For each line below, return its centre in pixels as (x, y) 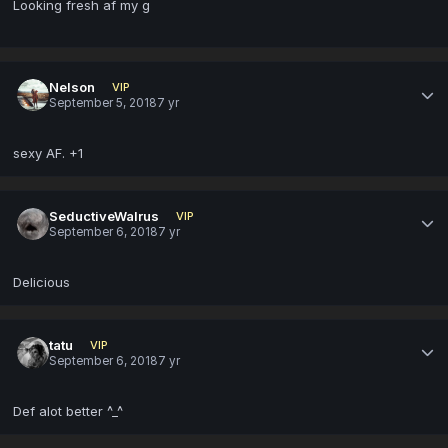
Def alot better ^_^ (68, 410)
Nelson (72, 86)
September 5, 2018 (103, 103)
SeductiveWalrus (104, 215)
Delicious (43, 281)
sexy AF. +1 (48, 152)
